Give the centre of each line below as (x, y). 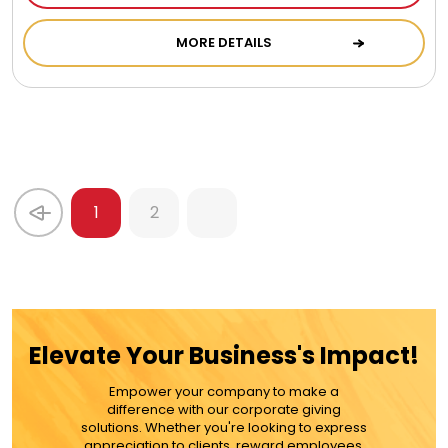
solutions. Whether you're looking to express (224, 427)
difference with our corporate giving (224, 409)
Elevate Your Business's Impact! (224, 355)
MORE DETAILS (224, 42)
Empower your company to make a (224, 391)
